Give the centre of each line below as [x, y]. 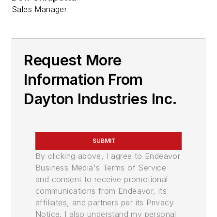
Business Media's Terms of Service [101, 168]
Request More [73, 60]
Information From [84, 80]
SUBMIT [104, 141]
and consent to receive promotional [102, 179]
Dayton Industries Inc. [100, 99]
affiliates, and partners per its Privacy [105, 203]
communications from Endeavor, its [101, 191]
